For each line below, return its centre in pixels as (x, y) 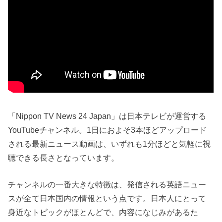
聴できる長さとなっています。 (64, 157)
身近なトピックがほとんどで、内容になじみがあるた (103, 212)
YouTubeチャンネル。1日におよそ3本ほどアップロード (108, 130)
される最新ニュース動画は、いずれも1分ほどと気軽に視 (110, 143)
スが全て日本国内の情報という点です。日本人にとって (107, 198)
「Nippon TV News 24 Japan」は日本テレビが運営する (107, 116)
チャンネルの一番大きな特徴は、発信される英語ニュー (107, 185)
